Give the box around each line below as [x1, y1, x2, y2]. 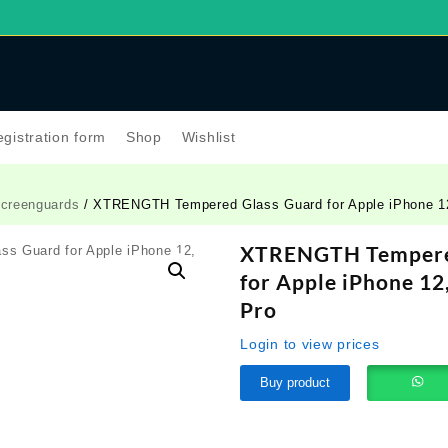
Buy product [260, 374, 331, 390]
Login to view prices [240, 335, 380, 352]
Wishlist [181, 128, 236, 145]
